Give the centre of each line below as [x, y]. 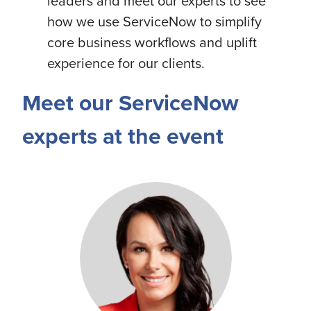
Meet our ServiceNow [131, 103]
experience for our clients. [128, 63]
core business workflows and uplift [152, 42]
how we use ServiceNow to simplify [154, 21]
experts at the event [123, 136]
